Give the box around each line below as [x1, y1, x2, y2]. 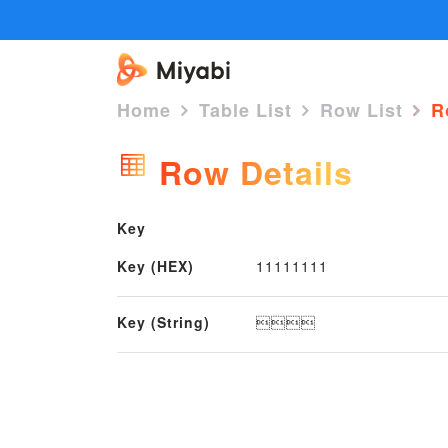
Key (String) [117, 311, 210, 332]
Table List [199, 96, 292, 123]
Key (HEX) [117, 255, 194, 276]
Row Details [149, 149, 353, 195]
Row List [320, 96, 403, 123]
